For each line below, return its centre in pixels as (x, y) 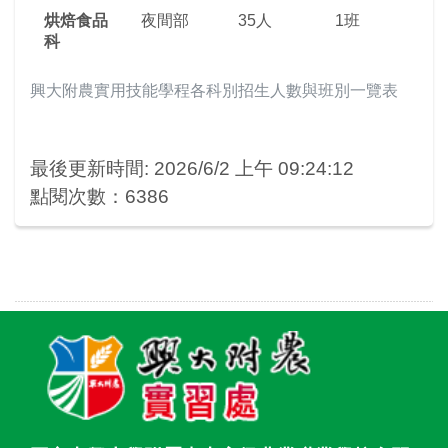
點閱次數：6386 (99, 197)
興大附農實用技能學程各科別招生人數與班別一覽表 (214, 91)
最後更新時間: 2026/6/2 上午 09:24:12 (192, 169)
